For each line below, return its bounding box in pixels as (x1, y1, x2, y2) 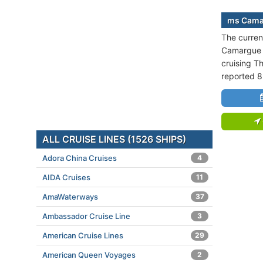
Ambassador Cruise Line (42, 211, 130, 221)
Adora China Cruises (42, 153, 117, 163)
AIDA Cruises (42, 173, 90, 182)
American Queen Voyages (42, 250, 136, 259)
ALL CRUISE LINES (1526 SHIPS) (42, 133, 186, 145)
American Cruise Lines (42, 231, 123, 240)
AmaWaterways (42, 192, 98, 201)
